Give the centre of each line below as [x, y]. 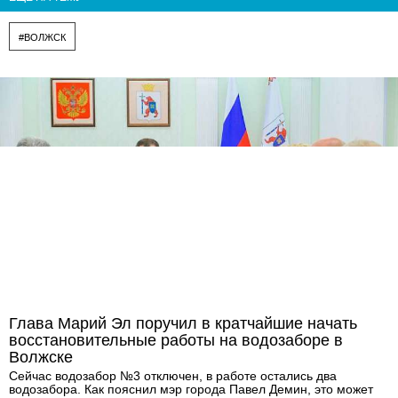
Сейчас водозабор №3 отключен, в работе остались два [173, 376]
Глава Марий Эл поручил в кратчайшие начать [183, 324]
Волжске [41, 358]
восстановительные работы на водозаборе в [176, 341]
